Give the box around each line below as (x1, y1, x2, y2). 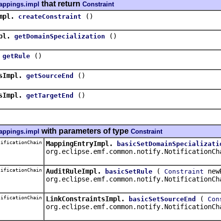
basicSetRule (105, 167, 152, 175)
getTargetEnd (26, 91, 74, 99)
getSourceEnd (26, 72, 74, 79)
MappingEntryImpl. (46, 139, 113, 147)
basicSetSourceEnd (129, 195, 196, 203)
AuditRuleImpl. (46, 167, 101, 175)
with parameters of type (39, 126, 131, 135)
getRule (2, 52, 30, 60)
